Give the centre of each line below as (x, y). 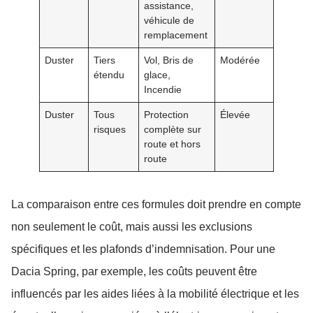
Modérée (240, 60)
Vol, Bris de (169, 60)
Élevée (235, 115)
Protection (167, 115)
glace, (158, 75)
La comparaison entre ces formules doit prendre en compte (156, 205)
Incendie (163, 90)
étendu (109, 75)
